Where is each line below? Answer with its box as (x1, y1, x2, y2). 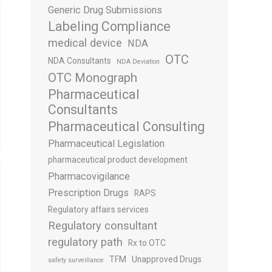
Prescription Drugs (48, 187, 129, 199)
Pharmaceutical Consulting (48, 119, 205, 134)
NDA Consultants (48, 56, 111, 66)
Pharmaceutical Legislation (48, 138, 165, 149)
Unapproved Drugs (132, 254, 202, 264)
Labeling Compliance (48, 19, 171, 34)
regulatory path (48, 236, 123, 249)
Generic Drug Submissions (48, 4, 162, 16)
